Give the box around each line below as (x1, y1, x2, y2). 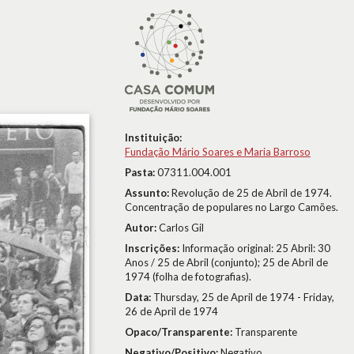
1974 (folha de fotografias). (125, 270, 251, 283)
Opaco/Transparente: (125, 326, 235, 338)
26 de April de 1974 (125, 305, 218, 318)
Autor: (125, 221, 159, 234)
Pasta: (125, 166, 157, 179)
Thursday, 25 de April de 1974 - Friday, (153, 291, 334, 303)
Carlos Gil (159, 221, 204, 234)
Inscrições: (125, 242, 182, 254)
